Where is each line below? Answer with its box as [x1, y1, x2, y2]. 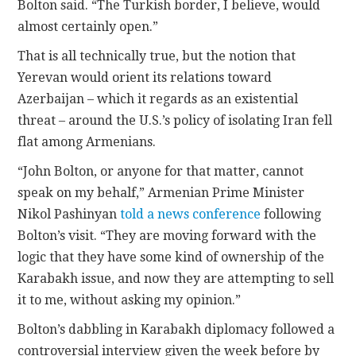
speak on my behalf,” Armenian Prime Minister [17, 184, 305, 200]
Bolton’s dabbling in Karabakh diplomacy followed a [17, 321, 335, 337]
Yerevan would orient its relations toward [17, 69, 273, 85]
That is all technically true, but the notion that [17, 48, 296, 64]
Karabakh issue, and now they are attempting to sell [17, 270, 335, 286]
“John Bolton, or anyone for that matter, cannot [17, 163, 304, 179]
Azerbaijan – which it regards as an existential [17, 91, 299, 106]
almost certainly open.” [17, 18, 159, 34]
